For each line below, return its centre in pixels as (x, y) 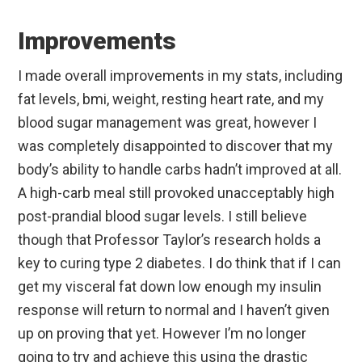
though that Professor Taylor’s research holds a (170, 239)
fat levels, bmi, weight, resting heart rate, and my (171, 99)
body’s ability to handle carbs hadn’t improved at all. (180, 169)
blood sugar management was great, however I (168, 122)
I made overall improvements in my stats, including (181, 75)
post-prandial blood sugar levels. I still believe (163, 216)
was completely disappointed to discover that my (176, 145)
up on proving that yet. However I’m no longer (162, 333)
